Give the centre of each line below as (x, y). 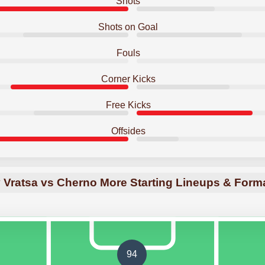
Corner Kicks (128, 79)
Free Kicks (128, 105)
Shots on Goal (128, 27)
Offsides (128, 131)
